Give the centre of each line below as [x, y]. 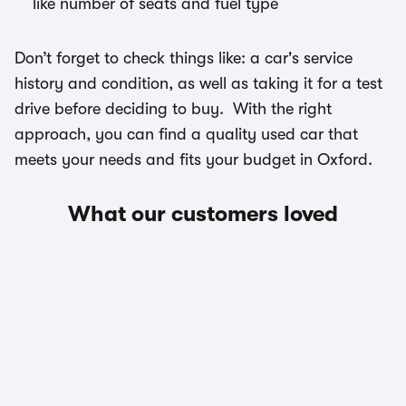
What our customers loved [203, 214]
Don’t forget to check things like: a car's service [184, 58]
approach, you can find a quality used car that [186, 134]
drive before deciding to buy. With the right [173, 109]
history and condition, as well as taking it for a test [198, 83]
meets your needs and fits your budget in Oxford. [193, 159]
